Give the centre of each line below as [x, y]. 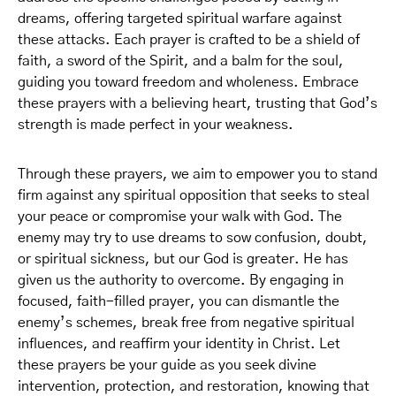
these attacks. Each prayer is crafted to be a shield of [189, 40]
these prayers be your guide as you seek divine [167, 365]
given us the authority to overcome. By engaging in [181, 280]
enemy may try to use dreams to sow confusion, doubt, [193, 238]
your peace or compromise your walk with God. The [180, 217]
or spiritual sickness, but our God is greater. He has [183, 259]
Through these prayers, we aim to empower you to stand [198, 174]
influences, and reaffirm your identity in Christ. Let [179, 344]
